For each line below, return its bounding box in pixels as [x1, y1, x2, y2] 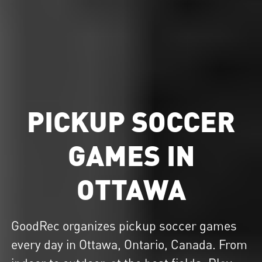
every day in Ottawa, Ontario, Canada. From [11, 237, 248, 253]
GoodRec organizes [11, 218, 119, 234]
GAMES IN [67, 137, 195, 171]
